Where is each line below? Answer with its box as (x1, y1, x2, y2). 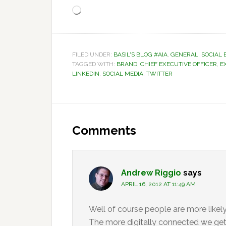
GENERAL (171, 51, 198, 58)
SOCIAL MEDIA (102, 70, 143, 77)
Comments (72, 123, 136, 138)
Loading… (81, 7, 115, 16)
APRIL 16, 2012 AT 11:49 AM (121, 181, 196, 188)
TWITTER (146, 70, 173, 77)
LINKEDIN (72, 70, 99, 77)
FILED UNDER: (72, 51, 114, 58)
